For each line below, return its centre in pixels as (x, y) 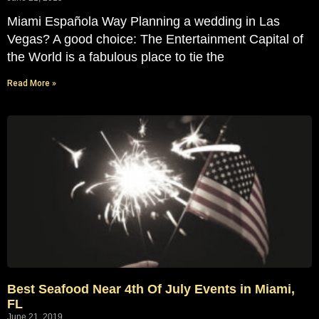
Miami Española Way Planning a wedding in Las (143, 22)
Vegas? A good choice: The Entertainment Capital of (155, 40)
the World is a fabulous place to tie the (116, 57)
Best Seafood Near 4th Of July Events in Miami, (151, 289)
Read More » (32, 84)
